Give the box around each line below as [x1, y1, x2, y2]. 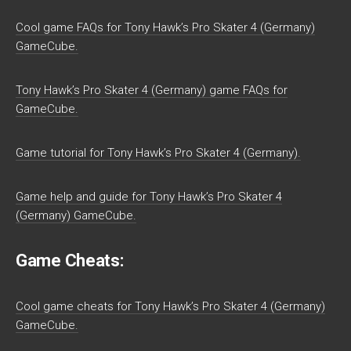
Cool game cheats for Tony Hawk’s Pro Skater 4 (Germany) [16, 299, 325, 313]
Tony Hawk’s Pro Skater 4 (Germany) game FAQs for [16, 83, 288, 97]
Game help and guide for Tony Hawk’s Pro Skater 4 [16, 190, 282, 204]
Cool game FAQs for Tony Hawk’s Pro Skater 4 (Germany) [16, 20, 315, 34]
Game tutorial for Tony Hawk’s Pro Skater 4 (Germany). [16, 146, 301, 160]
